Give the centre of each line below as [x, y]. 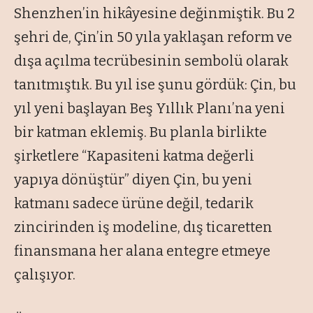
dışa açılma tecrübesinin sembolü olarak [151, 60]
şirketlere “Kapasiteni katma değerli [134, 155]
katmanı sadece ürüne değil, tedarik [134, 203]
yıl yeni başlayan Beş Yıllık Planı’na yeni [150, 108]
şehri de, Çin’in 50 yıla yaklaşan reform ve [153, 37]
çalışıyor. [45, 274]
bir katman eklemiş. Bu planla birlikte [140, 132]
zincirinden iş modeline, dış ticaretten [143, 227]
